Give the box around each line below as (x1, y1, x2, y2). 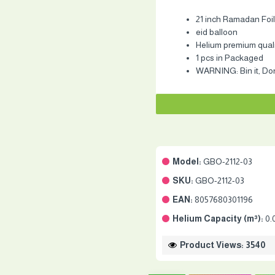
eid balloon (196, 27, 238, 37)
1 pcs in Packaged (196, 53, 263, 63)
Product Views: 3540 (180, 240, 265, 250)
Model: (172, 157, 201, 166)
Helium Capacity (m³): (172, 214, 263, 223)
